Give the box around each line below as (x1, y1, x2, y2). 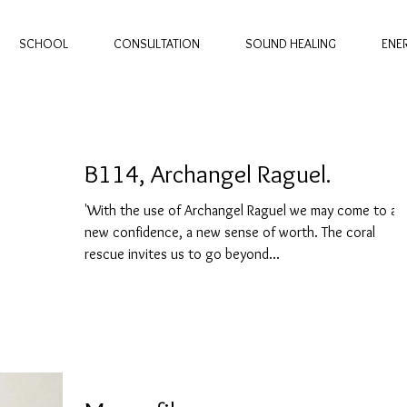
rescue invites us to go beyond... (84, 245, 280, 263)
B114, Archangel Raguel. (84, 158, 332, 190)
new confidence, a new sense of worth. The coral (84, 223, 375, 242)
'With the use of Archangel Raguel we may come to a (84, 202, 397, 220)
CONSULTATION (114, 35, 200, 52)
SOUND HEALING (245, 35, 336, 52)
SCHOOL (19, 35, 68, 52)
